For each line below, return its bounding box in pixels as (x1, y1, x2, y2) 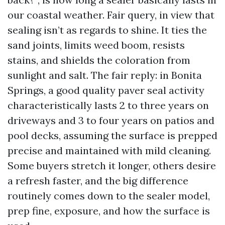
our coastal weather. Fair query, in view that (8, 9, 214, 21)
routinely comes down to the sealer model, (8, 189, 210, 202)
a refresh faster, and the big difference (8, 174, 188, 187)
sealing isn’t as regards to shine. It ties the (8, 24, 207, 36)
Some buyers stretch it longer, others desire (8, 159, 216, 172)
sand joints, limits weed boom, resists (8, 39, 185, 51)
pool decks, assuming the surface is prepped (8, 129, 217, 142)
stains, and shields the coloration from (8, 54, 190, 66)
